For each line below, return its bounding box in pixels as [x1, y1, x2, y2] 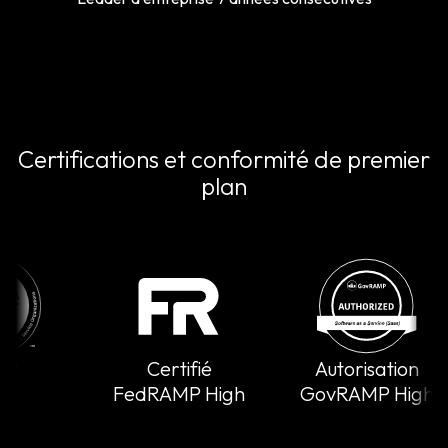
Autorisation [287, 356, 391, 382]
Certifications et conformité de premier [18, 144, 430, 175]
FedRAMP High [85, 381, 217, 407]
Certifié [118, 356, 184, 382]
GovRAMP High [272, 381, 406, 407]
